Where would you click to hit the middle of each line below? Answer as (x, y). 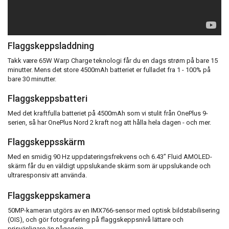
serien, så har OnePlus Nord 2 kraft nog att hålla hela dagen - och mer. (109, 123)
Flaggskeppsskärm (46, 142)
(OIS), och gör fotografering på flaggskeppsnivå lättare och (96, 220)
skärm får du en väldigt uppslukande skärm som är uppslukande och (109, 166)
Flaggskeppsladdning (51, 46)
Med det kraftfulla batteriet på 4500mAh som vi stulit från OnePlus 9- (108, 113)
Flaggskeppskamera (49, 196)
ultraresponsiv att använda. (47, 175)
